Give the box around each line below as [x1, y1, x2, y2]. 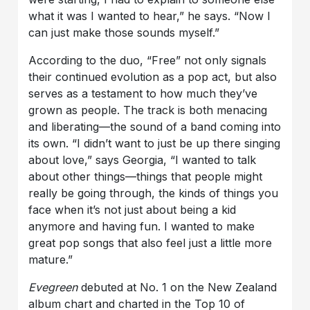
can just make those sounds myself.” [28, 25, 220, 39]
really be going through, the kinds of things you [28, 185, 279, 200]
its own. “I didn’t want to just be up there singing [28, 136, 281, 150]
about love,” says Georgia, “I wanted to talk [28, 152, 257, 167]
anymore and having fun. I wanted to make [28, 219, 255, 233]
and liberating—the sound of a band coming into [28, 119, 282, 134]
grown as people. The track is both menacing [28, 102, 268, 117]
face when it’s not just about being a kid [28, 202, 237, 217]
